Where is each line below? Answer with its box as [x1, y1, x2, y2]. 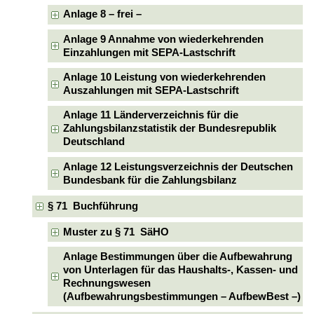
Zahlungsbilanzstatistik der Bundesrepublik [63, 123, 277, 135]
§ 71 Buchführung [47, 200, 138, 212]
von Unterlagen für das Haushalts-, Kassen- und [63, 264, 299, 275]
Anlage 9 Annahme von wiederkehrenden [63, 33, 264, 45]
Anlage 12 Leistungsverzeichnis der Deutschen [63, 161, 294, 172]
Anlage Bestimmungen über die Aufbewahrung [63, 250, 293, 262]
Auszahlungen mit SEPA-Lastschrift [63, 85, 240, 97]
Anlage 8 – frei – [63, 8, 142, 20]
